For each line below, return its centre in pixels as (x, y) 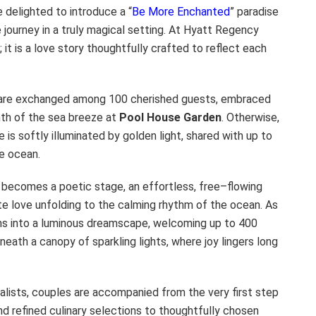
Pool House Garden (170, 117)
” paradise (254, 11)
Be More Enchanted (181, 11)
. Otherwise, (250, 117)
